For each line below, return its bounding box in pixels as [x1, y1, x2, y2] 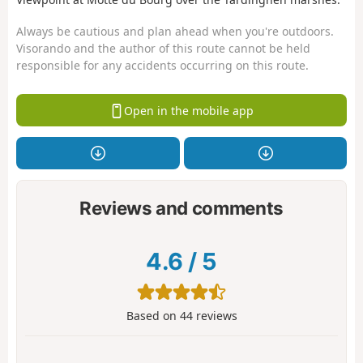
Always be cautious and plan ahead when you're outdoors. [16, 23, 334, 39]
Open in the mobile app [123, 102, 254, 118]
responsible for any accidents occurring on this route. [16, 57, 309, 73]
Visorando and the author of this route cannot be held [16, 40, 310, 56]
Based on [126, 308, 180, 324]
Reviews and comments [79, 196, 284, 219]
